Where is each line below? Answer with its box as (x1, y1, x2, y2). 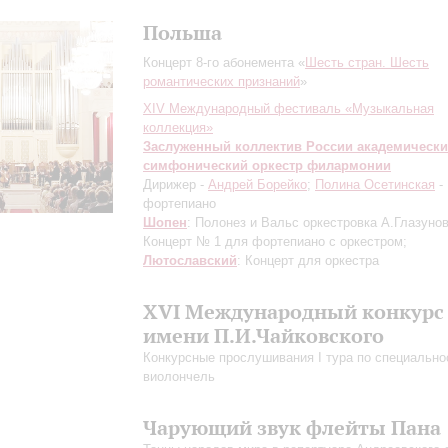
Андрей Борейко (208, 177, 307, 192)
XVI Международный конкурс (143, 299, 444, 324)
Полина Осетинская (315, 177, 435, 192)
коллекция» (143, 120, 213, 135)
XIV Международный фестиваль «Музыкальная (143, 101, 434, 116)
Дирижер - (143, 177, 208, 192)
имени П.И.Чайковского (143, 323, 384, 348)
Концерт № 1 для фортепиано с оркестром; (143, 234, 407, 249)
